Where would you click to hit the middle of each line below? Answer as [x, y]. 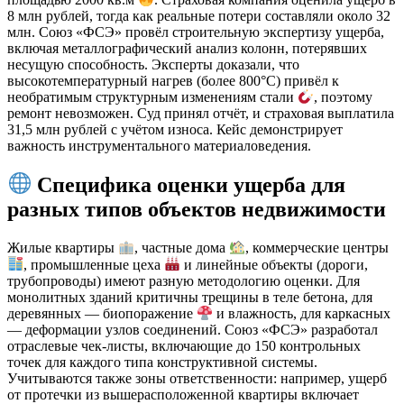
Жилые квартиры [63, 248]
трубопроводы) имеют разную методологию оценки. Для [184, 280]
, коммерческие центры [317, 248]
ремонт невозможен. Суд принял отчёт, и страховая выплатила [201, 114]
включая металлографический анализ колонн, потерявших [187, 49]
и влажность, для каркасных [302, 314]
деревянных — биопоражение [102, 314]
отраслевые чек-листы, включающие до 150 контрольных [184, 346]
